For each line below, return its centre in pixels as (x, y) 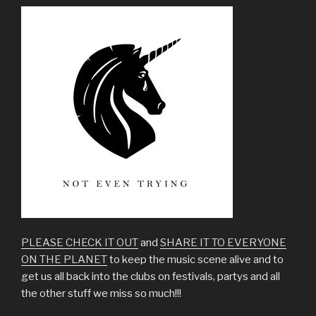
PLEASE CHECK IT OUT (80, 242)
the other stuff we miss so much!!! (101, 293)
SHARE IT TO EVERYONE (223, 242)
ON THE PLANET (64, 259)
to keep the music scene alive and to (195, 259)
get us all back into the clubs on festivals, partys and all (151, 276)
